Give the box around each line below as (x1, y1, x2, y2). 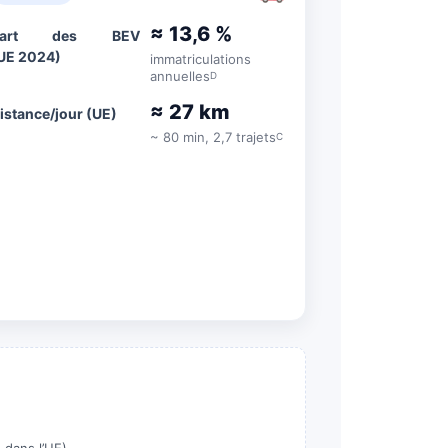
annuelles (149, 68, 210, 84)
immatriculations (149, 51, 251, 67)
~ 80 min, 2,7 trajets (149, 129, 276, 145)
